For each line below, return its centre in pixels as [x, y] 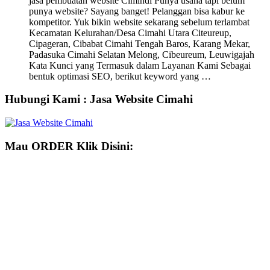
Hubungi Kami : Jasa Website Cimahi [99, 99]
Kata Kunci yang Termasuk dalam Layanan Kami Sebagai [140, 65]
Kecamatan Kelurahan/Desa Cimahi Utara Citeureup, [130, 33]
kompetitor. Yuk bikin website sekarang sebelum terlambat [139, 22]
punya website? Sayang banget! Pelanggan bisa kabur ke [137, 11]
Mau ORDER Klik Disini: [69, 146]
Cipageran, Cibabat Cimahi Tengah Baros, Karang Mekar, [140, 43]
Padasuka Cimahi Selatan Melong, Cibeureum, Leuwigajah [142, 54]
